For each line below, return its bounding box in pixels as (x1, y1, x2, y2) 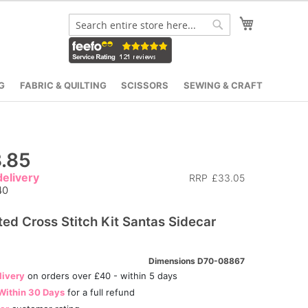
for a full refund (64, 286, 135, 298)
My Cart (254, 14, 297, 28)
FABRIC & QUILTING (19, 79, 107, 91)
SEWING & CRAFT (184, 79, 263, 91)
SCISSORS (121, 79, 168, 91)
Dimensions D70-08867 (148, 255, 245, 266)
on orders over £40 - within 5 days (24, 269, 177, 281)
